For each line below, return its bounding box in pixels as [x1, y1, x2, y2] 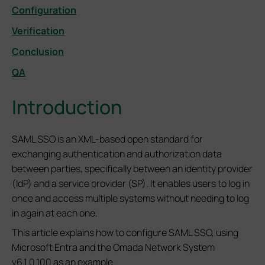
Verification [12, 24, 64, 37]
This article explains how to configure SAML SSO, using [12, 226, 238, 239]
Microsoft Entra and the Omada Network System [12, 241, 215, 254]
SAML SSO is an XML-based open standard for [12, 132, 203, 146]
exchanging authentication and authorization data [12, 147, 222, 160]
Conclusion [12, 45, 64, 58]
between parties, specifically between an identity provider [12, 162, 253, 175]
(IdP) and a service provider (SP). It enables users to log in [12, 177, 250, 190]
